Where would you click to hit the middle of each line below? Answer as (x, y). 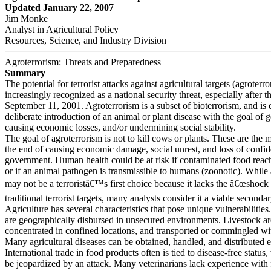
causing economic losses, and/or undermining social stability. (120, 127)
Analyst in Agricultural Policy (62, 29)
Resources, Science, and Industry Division (86, 40)
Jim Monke (26, 18)
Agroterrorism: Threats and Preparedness (83, 62)
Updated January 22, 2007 (59, 8)
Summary (25, 73)
